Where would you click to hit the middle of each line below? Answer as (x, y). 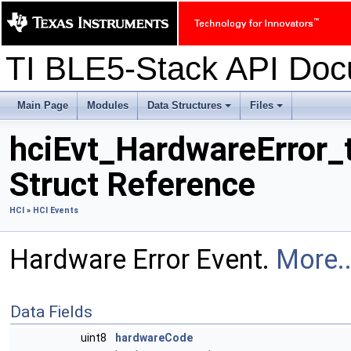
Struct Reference (132, 185)
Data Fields (51, 312)
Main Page (43, 105)
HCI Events (56, 210)
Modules (108, 105)
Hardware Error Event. (143, 259)
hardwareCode (154, 338)
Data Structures (185, 105)
